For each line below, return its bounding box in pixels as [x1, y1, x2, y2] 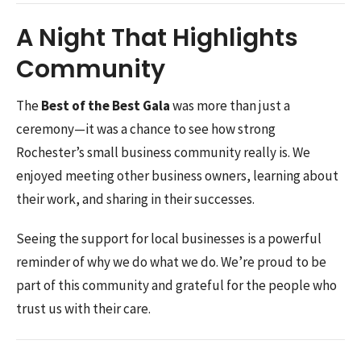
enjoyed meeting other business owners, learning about [16, 167, 338, 185]
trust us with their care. [16, 300, 151, 318]
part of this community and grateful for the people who [16, 276, 337, 295]
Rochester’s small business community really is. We [16, 143, 310, 162]
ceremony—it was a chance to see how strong [16, 120, 276, 139]
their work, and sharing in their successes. [16, 190, 255, 209]
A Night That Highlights [16, 20, 298, 55]
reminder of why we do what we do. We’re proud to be [16, 253, 326, 272]
